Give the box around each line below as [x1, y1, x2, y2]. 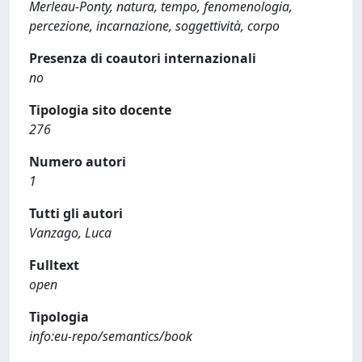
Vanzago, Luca [29, 224, 112, 242]
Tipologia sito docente [29, 101, 171, 119]
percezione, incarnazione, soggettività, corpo [29, 17, 280, 35]
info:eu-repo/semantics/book [29, 327, 192, 345]
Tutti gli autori [29, 204, 123, 222]
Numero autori [29, 153, 126, 170]
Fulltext [29, 256, 79, 274]
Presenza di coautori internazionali [29, 49, 256, 67]
